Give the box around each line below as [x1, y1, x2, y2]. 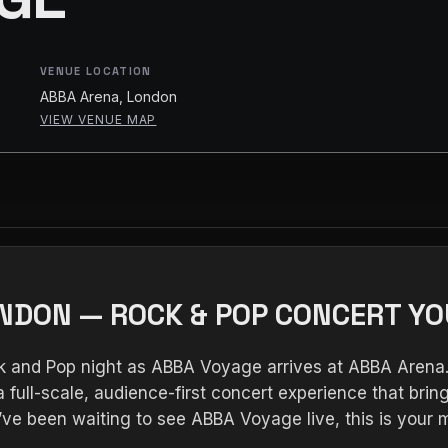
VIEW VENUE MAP [40, 112, 157, 127]
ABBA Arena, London [40, 88, 177, 105]
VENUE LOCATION [40, 64, 152, 78]
